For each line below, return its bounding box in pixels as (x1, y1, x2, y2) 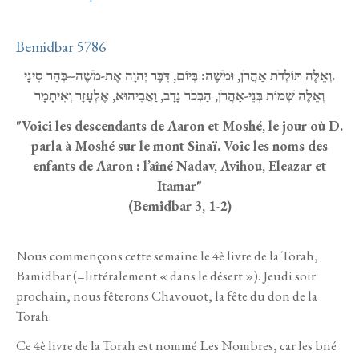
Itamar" (157, 176, 202, 195)
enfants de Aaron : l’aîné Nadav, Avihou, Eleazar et (33, 156, 326, 175)
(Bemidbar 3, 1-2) (127, 196, 232, 215)
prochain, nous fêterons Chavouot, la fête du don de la (16, 286, 317, 305)
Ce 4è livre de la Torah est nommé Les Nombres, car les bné (16, 336, 337, 354)
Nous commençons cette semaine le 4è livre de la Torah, (16, 246, 318, 264)
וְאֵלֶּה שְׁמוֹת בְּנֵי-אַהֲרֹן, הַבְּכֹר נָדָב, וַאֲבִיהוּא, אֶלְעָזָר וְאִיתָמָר (34, 87, 325, 105)
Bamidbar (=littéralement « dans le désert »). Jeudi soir (16, 266, 316, 284)
